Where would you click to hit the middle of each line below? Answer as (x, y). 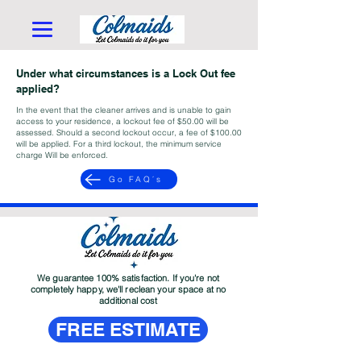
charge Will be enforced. (62, 155)
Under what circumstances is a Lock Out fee (126, 73)
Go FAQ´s (135, 179)
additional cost (128, 301)
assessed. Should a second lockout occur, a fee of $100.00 (129, 133)
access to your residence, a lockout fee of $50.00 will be (122, 121)
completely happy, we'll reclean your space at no (128, 289)
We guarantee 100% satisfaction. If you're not (128, 278)
